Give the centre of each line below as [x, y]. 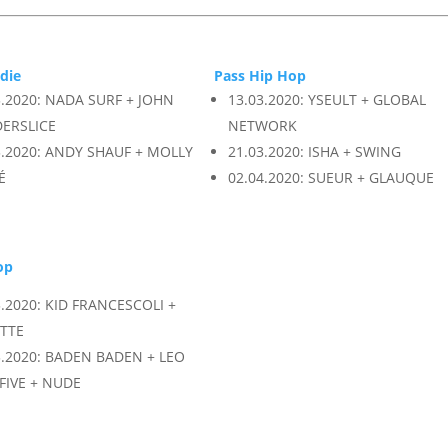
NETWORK [263, 126]
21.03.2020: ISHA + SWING [315, 152]
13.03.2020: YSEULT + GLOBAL [327, 100]
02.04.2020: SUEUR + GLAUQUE [331, 178]
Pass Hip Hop [260, 76]
